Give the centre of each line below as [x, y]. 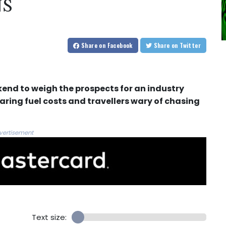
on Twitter [190, 45]
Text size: [49, 217]
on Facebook [116, 45]
